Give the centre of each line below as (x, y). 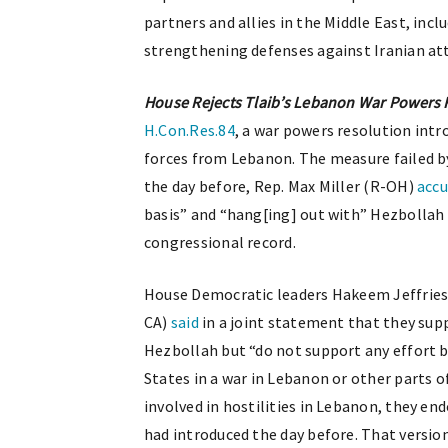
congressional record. (220, 242)
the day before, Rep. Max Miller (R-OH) (280, 186)
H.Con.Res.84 (189, 130)
